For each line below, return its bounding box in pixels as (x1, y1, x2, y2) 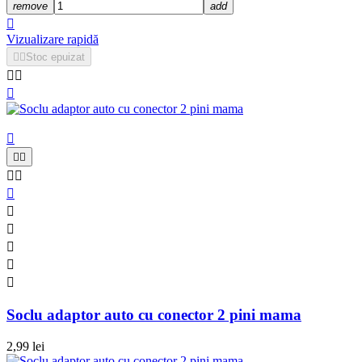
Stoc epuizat (26, 51, 85, 64)
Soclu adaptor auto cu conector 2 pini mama (6, 305, 301, 323)
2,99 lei (6, 339, 44, 353)
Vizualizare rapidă (6, 32, 99, 47)
